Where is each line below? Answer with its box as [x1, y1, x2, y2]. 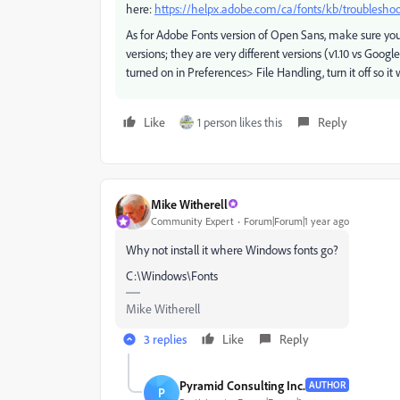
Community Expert [151, 213, 234, 228]
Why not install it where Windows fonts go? [126, 242, 338, 258]
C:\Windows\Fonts [126, 268, 218, 284]
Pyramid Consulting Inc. [179, 377, 305, 393]
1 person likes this [197, 114, 282, 130]
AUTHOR [309, 379, 346, 392]
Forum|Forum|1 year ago [244, 213, 349, 228]
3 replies [144, 331, 187, 347]
